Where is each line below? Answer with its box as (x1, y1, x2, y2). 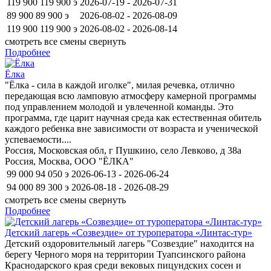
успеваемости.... (5, 134, 71, 145)
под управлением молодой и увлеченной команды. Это (5, 101, 233, 112)
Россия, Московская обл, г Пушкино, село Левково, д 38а (5, 145, 241, 155)
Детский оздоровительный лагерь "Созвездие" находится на (5, 238, 254, 249)
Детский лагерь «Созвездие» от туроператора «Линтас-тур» (5, 227, 252, 238)
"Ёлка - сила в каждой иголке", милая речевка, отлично (5, 79, 235, 90)
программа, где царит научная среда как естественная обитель (5, 112, 261, 123)
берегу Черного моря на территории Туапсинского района (5, 249, 246, 260)
